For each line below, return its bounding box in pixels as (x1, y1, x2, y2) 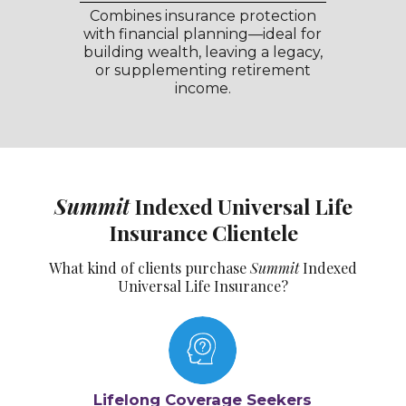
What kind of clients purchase (49, 258, 250, 278)
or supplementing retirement (94, 62, 311, 80)
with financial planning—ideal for (83, 25, 323, 43)
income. (174, 80, 231, 98)
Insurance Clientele (108, 218, 298, 247)
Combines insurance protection (89, 7, 316, 25)
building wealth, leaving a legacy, (82, 43, 323, 62)
